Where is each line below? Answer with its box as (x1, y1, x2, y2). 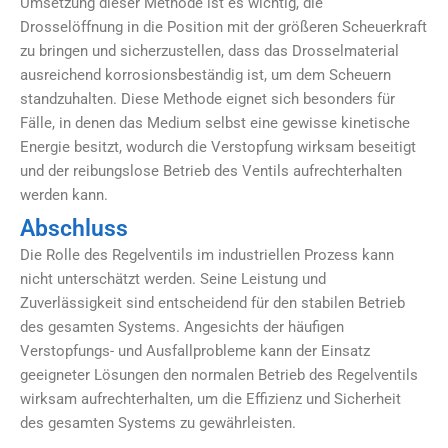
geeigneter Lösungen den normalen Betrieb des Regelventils (20, 365, 418, 384)
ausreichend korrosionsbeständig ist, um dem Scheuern (20, 66, 391, 85)
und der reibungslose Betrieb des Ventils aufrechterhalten (20, 162, 402, 181)
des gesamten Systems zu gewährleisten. (20, 413, 296, 432)
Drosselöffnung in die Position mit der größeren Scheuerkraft (20, 18, 427, 37)
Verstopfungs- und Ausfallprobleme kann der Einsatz (20, 341, 370, 360)
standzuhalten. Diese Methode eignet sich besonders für (20, 90, 395, 109)
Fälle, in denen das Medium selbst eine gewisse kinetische (20, 114, 410, 133)
